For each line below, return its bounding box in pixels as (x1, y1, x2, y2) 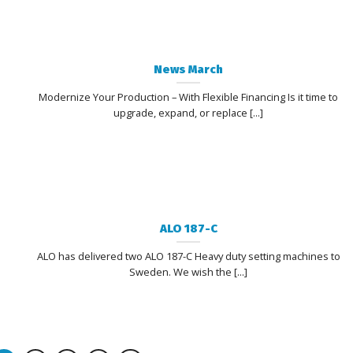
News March (154, 61, 224, 76)
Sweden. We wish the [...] (129, 264, 248, 279)
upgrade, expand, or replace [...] (113, 105, 264, 120)
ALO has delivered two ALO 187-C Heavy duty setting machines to (36, 248, 340, 263)
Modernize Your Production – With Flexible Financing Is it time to (39, 89, 339, 104)
